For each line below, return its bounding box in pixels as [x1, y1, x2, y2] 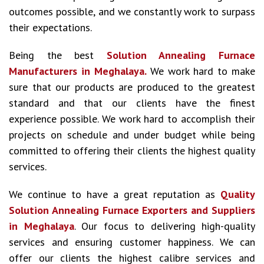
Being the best [9, 48, 107, 62]
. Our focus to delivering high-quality [74, 219, 255, 233]
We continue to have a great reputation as [9, 187, 220, 201]
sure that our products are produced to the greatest [9, 80, 255, 94]
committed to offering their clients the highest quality [9, 144, 255, 157]
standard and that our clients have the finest [9, 96, 255, 110]
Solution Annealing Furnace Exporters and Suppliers [9, 203, 255, 217]
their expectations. [9, 21, 92, 34]
